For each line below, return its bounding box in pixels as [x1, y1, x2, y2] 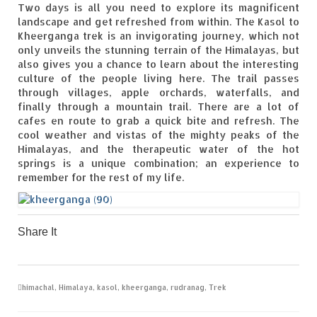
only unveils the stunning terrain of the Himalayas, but [18, 44, 299, 57]
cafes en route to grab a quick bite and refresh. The [18, 115, 299, 127]
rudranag [171, 283, 204, 292]
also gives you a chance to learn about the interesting [18, 58, 299, 71]
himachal [22, 283, 54, 292]
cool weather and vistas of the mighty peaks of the [18, 129, 299, 142]
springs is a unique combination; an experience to [18, 157, 299, 170]
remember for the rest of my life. [18, 171, 184, 184]
